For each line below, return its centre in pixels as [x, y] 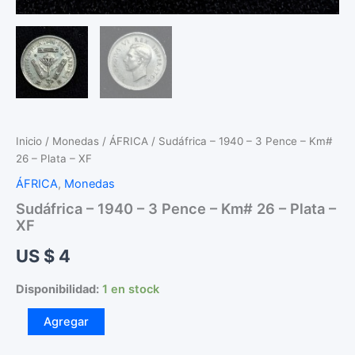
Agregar [66, 321]
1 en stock [131, 289]
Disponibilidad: [57, 289]
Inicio [29, 141]
